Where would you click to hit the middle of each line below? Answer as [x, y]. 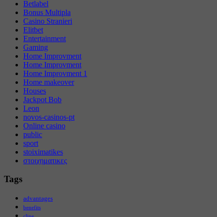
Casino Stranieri [48, 21]
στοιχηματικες [45, 160]
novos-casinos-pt [49, 117]
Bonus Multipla [47, 12]
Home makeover [49, 82]
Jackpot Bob [42, 99]
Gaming [36, 47]
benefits [32, 208]
